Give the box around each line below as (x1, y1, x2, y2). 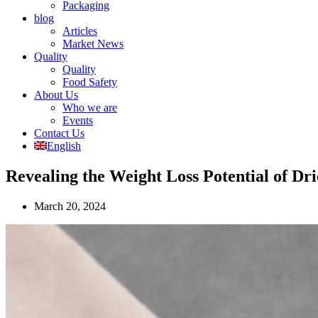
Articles (62, 25, 97, 37)
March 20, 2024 (34, 199, 106, 212)
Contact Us (34, 127, 84, 139)
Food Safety (62, 76, 117, 88)
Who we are (62, 102, 117, 114)
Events (62, 114, 93, 126)
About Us (34, 89, 78, 101)
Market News (62, 38, 124, 50)
